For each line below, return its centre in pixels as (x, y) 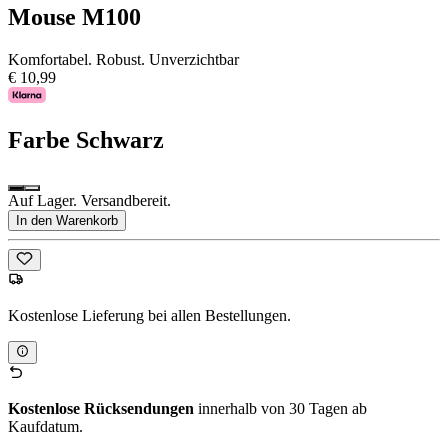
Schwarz (120, 140)
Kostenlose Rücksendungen (101, 408)
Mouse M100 (74, 17)
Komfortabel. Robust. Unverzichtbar (123, 60)
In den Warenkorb (67, 221)
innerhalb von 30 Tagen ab (280, 408)
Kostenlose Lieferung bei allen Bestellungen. (149, 316)
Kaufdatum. (45, 426)
